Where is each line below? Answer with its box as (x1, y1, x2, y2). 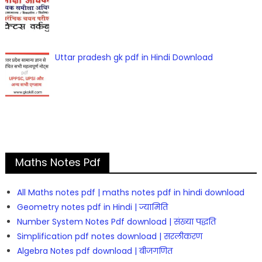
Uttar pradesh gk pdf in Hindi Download (55, 51, 213, 64)
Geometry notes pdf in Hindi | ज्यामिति (16, 201, 168, 213)
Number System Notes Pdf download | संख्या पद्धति (16, 215, 216, 227)
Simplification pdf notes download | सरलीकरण (16, 230, 202, 242)
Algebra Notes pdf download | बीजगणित (16, 244, 173, 257)
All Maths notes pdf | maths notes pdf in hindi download (16, 186, 244, 198)
